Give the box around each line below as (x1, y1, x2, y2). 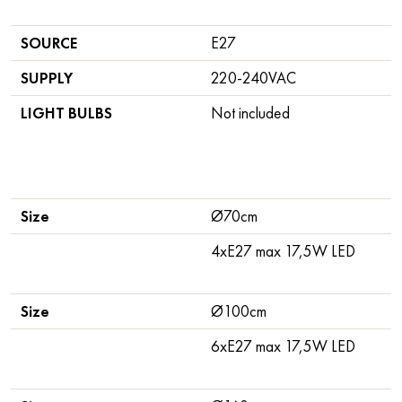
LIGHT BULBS (21, 102, 113, 123)
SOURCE (21, 32, 78, 53)
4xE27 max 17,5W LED (211, 240, 356, 261)
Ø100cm (211, 301, 267, 321)
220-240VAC (211, 67, 297, 88)
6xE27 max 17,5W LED (211, 336, 356, 356)
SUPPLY (21, 67, 74, 88)
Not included (211, 102, 291, 123)
